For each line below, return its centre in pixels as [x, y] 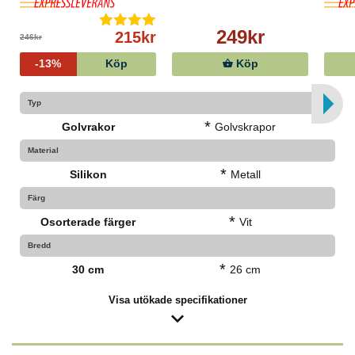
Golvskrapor [246, 127]
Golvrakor [88, 127]
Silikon [88, 175]
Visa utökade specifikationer [177, 300]
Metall [245, 175]
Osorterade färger [88, 222]
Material [43, 151]
